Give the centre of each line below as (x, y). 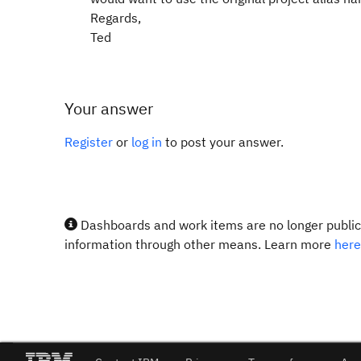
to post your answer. (223, 142)
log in (147, 142)
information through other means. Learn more (199, 244)
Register (89, 142)
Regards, (116, 18)
